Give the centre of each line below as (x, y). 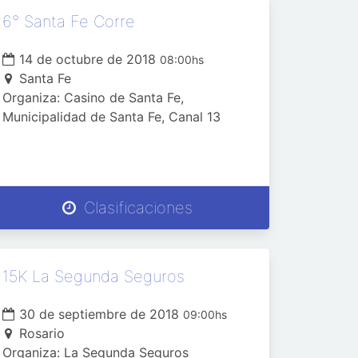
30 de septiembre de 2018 (99, 314)
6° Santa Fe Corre (68, 22)
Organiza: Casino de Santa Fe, (93, 97)
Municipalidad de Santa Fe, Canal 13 (111, 117)
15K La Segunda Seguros (93, 276)
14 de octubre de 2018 (87, 59)
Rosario (42, 333)
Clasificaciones (135, 208)
